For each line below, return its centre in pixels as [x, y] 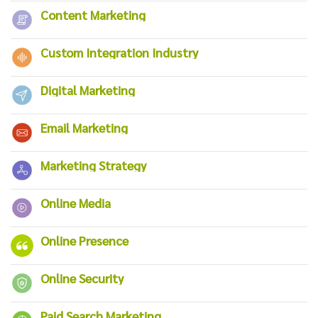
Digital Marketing [88, 89]
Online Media [76, 202]
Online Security [82, 278]
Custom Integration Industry [119, 52]
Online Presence [84, 240]
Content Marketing [93, 14]
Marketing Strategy [93, 165]
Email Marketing [84, 127]
